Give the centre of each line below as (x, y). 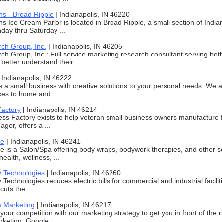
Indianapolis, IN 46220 (95, 14)
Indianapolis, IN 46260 (86, 173)
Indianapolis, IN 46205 (87, 46)
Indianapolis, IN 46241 (46, 141)
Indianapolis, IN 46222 (37, 78)
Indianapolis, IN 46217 (76, 205)
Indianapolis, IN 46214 (62, 110)
